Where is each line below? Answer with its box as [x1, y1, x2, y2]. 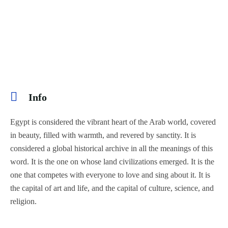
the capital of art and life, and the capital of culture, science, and [10, 184, 214, 193]
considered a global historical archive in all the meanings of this [10, 144, 213, 153]
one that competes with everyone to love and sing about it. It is [10, 170, 210, 180]
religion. [10, 197, 37, 206]
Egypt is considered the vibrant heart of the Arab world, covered [10, 118, 216, 127]
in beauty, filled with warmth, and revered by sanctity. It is [10, 131, 196, 140]
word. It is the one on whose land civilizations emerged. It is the [10, 157, 214, 166]
